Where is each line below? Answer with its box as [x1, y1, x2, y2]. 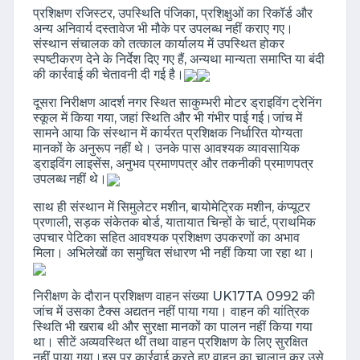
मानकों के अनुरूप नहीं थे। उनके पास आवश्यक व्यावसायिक [33, 141, 300, 156]
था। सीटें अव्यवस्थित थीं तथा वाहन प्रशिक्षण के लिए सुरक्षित [33, 334, 308, 350]
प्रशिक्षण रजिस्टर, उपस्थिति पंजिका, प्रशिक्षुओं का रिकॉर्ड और [33, 6, 313, 21]
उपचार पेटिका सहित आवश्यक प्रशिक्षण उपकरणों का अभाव [33, 230, 300, 245]
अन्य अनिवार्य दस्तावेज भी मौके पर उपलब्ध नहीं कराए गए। [33, 21, 293, 36]
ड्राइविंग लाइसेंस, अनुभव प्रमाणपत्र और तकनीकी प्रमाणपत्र [33, 156, 313, 171]
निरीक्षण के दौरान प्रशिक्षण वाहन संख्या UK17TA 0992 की [33, 288, 315, 304]
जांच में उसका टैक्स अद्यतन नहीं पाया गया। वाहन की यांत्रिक [33, 304, 309, 319]
